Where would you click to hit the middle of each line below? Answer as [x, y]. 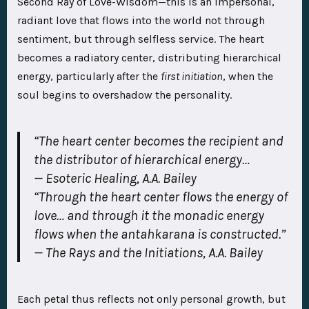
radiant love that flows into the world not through [141, 21]
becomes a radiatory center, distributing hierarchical [149, 58]
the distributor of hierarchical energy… [143, 160]
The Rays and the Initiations [124, 253]
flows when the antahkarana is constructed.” [160, 235]
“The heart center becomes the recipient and [159, 141]
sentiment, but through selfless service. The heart [141, 39]
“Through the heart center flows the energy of [161, 197]
